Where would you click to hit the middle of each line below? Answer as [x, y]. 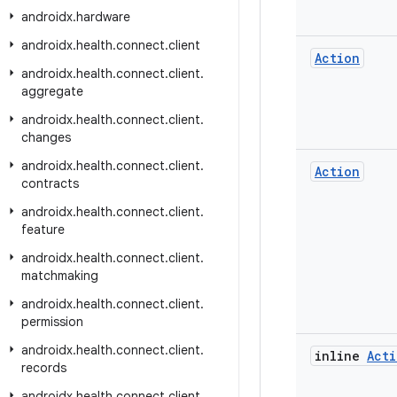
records [44, 368]
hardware [103, 17]
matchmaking [60, 276]
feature [43, 230]
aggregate [52, 91]
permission [52, 322]
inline [341, 356]
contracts [50, 183]
